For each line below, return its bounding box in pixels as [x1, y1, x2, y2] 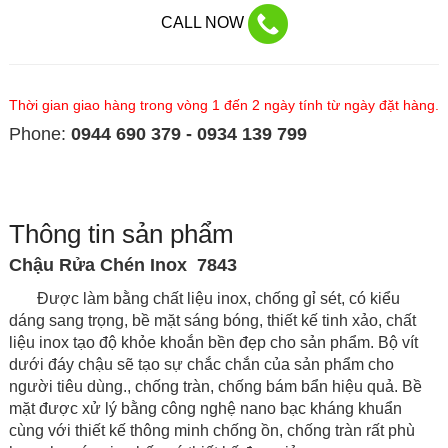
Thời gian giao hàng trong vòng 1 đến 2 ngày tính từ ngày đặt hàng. [8, 97, 439, 114]
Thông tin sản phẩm [8, 219, 234, 250]
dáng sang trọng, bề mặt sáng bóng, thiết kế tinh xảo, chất [8, 312, 416, 330]
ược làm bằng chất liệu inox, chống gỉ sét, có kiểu [48, 290, 400, 308]
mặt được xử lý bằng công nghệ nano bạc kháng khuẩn [8, 400, 402, 418]
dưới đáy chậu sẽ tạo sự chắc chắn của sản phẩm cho [8, 356, 394, 374]
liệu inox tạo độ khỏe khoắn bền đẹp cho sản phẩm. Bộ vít [8, 334, 418, 352]
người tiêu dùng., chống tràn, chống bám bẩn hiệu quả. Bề [8, 378, 422, 396]
